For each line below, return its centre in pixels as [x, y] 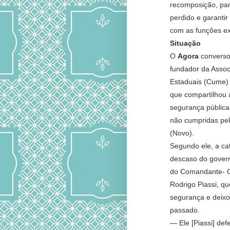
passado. [186, 210]
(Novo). [183, 133]
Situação [185, 43]
